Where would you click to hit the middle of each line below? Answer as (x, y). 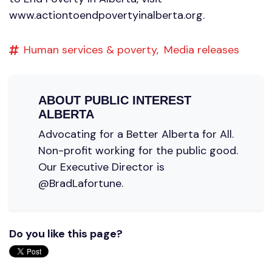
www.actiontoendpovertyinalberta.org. (107, 15)
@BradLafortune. (81, 183)
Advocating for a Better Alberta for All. (136, 134)
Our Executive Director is (101, 167)
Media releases (202, 49)
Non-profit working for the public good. (138, 150)
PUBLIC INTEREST (138, 100)
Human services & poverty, (91, 49)
